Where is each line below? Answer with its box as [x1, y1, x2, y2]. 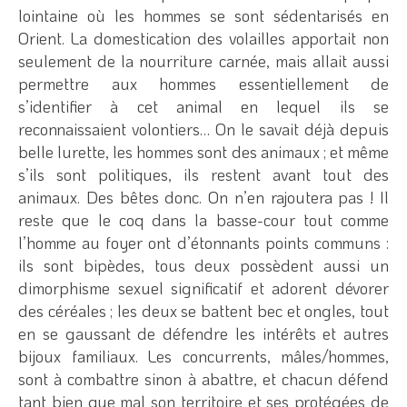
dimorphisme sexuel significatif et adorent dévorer [18, 276, 389, 299]
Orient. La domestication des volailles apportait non [18, 26, 389, 49]
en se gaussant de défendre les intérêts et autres [18, 322, 389, 344]
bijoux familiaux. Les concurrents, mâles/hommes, [18, 344, 389, 367]
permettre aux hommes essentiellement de [18, 72, 389, 94]
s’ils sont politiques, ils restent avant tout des [18, 163, 389, 185]
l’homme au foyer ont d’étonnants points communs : [18, 231, 389, 253]
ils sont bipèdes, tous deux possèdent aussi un [18, 253, 389, 276]
